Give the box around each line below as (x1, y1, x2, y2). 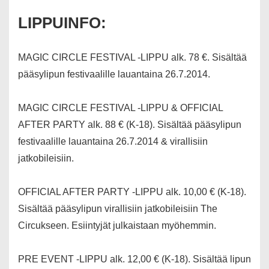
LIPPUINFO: (18, 14, 106, 32)
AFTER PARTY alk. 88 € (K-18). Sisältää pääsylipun (18, 119, 241, 130)
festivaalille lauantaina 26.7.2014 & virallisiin (18, 136, 208, 147)
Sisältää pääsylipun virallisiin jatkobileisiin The (18, 204, 217, 214)
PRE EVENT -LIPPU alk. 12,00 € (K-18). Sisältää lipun (18, 254, 251, 265)
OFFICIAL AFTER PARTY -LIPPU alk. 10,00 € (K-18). (18, 187, 246, 198)
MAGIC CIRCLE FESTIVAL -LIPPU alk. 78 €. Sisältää (18, 52, 247, 63)
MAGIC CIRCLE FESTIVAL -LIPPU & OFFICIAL (18, 103, 223, 113)
